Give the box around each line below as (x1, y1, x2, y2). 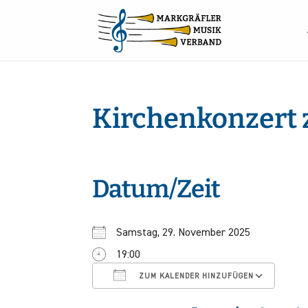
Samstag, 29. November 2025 (116, 228, 251, 239)
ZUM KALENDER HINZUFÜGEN (136, 272, 254, 280)
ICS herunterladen (116, 255, 199, 266)
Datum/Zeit (92, 174, 221, 204)
